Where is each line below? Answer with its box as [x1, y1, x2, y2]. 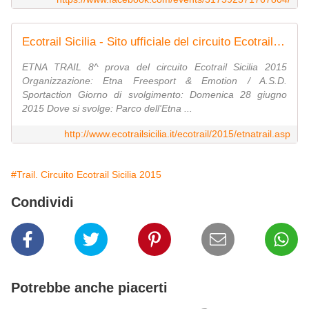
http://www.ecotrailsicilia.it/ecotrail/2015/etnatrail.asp [64, 128, 290, 140]
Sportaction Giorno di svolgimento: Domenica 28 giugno [22, 89, 287, 101]
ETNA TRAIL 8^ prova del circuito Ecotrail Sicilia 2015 [22, 61, 287, 73]
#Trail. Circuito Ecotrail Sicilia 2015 [11, 169, 161, 181]
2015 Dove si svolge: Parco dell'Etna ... [22, 103, 192, 114]
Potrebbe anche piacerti [11, 280, 168, 296]
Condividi [11, 195, 74, 210]
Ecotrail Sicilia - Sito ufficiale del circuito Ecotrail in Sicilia [273, 35, 285, 49]
